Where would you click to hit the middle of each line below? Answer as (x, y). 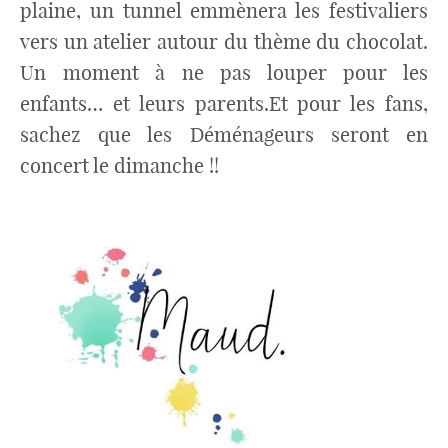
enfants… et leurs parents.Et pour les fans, (224, 103)
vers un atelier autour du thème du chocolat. (224, 41)
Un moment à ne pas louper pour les (224, 72)
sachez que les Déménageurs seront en (224, 134)
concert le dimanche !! (119, 165)
